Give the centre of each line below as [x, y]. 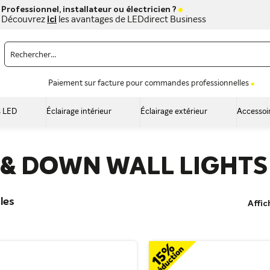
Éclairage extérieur [174, 112]
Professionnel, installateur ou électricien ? [89, 9]
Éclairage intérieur [79, 112]
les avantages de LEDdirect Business [131, 19]
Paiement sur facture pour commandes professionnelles [149, 83]
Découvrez [24, 19]
